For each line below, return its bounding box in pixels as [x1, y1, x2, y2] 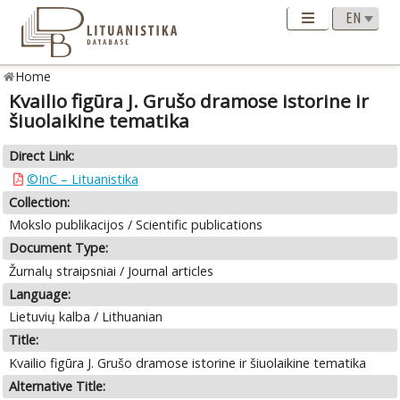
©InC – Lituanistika [26, 170, 138, 187]
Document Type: [9, 239, 109, 257]
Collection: [9, 193, 71, 211]
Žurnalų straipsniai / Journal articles [9, 262, 214, 279]
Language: [9, 285, 71, 303]
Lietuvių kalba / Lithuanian [9, 308, 163, 326]
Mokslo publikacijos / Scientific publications [9, 216, 263, 234]
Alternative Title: [9, 377, 106, 395]
